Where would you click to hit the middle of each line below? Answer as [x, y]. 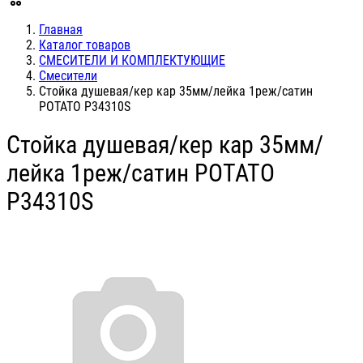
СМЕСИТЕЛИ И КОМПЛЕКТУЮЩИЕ [132, 60]
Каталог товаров [85, 45]
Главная [61, 30]
